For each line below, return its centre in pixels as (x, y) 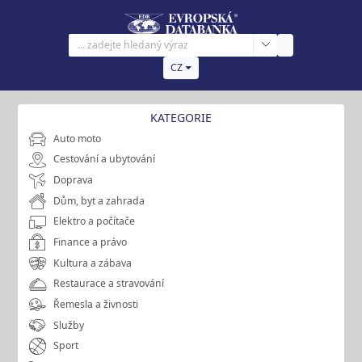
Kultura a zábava (93, 263)
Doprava (74, 180)
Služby (69, 325)
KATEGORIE (181, 118)
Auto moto (78, 138)
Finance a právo (90, 242)
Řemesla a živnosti (96, 304)
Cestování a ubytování (105, 159)
